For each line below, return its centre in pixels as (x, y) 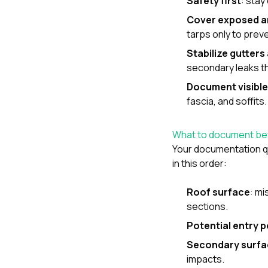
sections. (207, 207)
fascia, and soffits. (227, 101)
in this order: (200, 164)
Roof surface (218, 192)
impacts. (205, 259)
